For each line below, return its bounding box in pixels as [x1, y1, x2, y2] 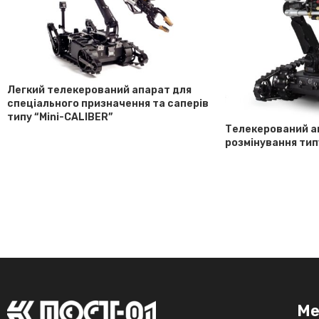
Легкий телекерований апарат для [7, 83, 192, 96]
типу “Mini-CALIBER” [7, 110, 113, 123]
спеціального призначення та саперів [7, 97, 209, 110]
